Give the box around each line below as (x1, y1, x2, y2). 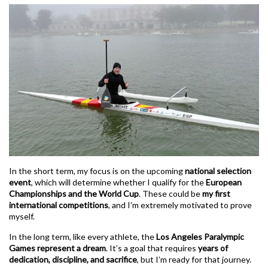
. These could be (139, 188, 202, 199)
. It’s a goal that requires (106, 243, 198, 254)
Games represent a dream (9, 243, 106, 254)
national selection (185, 166, 251, 176)
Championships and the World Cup (9, 188, 139, 199)
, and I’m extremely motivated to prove (108, 200, 252, 211)
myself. (9, 211, 35, 222)
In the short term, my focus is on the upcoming (9, 166, 185, 176)
